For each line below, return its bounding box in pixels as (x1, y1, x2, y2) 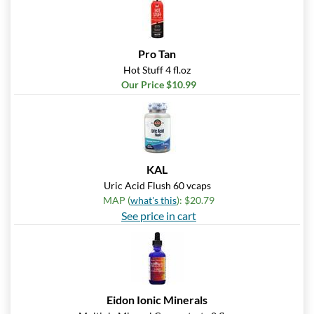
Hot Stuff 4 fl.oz (123, 64, 191, 76)
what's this (130, 194, 177, 207)
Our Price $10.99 (121, 78, 196, 91)
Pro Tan (138, 47, 176, 61)
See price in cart (121, 209, 196, 223)
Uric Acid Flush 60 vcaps (103, 179, 211, 192)
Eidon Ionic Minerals (107, 293, 207, 307)
